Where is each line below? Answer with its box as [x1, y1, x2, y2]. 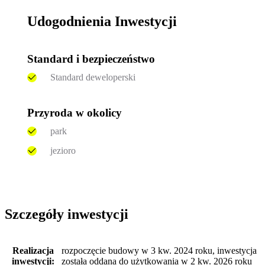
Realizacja [12, 245, 54, 256]
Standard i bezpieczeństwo [27, 52, 156, 65]
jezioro [50, 145, 76, 156]
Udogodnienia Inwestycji [27, 14, 177, 30]
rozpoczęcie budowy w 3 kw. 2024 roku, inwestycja [62, 245, 257, 256]
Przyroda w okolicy [27, 106, 122, 119]
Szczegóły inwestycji [5, 206, 128, 222]
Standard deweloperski [50, 72, 135, 83]
